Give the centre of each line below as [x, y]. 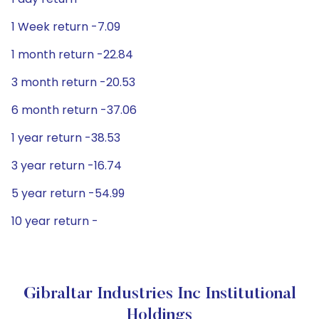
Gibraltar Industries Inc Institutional [159, 294]
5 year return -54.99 [68, 193]
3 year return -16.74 [67, 166]
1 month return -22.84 [72, 54]
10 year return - [55, 221]
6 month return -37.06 [74, 110]
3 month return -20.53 [73, 82]
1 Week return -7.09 [66, 27]
